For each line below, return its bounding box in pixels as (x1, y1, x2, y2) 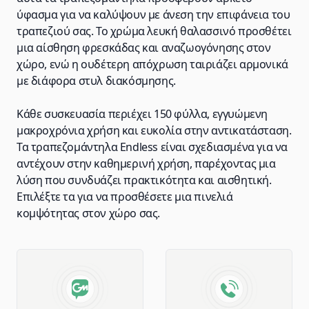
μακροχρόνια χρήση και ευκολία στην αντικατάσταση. (17, 123, 292, 138)
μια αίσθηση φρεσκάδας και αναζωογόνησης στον (17, 40, 271, 55)
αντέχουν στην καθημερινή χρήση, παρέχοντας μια (17, 156, 276, 171)
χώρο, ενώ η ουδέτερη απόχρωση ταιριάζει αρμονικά (17, 57, 288, 72)
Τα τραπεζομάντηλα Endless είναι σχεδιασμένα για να (17, 139, 288, 154)
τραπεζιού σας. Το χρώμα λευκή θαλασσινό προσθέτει (17, 23, 292, 39)
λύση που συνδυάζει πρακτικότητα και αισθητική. (17, 172, 272, 188)
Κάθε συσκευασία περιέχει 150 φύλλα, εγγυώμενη (17, 106, 268, 121)
